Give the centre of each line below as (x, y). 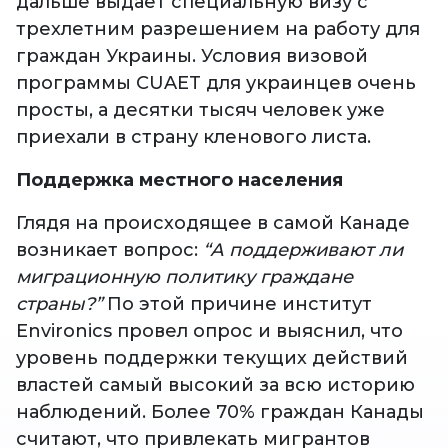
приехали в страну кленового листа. (193, 137)
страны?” (59, 304)
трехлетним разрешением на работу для (218, 29)
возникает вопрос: (109, 250)
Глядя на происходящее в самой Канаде (213, 223)
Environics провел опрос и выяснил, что (209, 331)
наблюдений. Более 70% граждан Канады (220, 412)
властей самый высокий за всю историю (215, 385)
